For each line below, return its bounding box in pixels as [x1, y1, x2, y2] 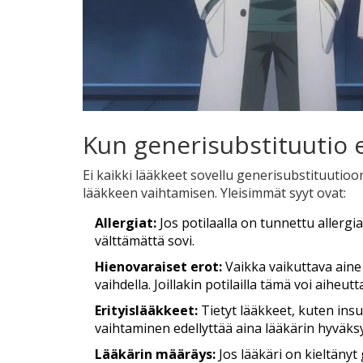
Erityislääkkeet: [95, 301, 198, 320]
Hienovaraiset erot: [95, 258, 222, 276]
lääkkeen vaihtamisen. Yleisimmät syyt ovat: [83, 184, 346, 203]
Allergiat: [95, 214, 156, 233]
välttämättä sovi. [95, 232, 194, 250]
